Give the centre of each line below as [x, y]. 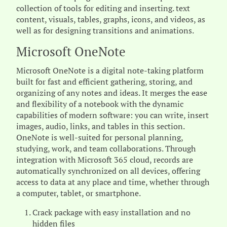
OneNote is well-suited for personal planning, [100, 137]
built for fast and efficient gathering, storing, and [104, 82]
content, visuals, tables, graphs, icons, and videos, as [111, 19]
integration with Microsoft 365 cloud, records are [105, 160]
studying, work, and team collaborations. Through [106, 148]
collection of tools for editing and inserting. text [103, 8]
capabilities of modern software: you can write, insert [112, 115]
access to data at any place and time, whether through [113, 182]
